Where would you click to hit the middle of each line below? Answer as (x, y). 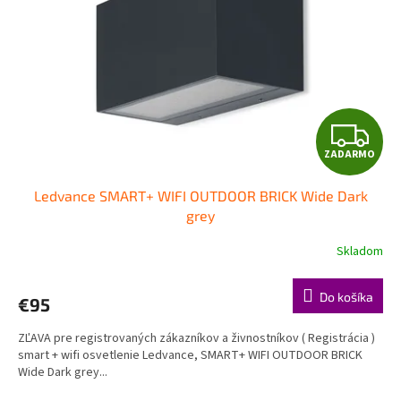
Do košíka (346, 296)
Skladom (360, 252)
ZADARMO (350, 155)
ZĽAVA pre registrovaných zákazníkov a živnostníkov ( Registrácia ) (196, 338)
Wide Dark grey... (63, 372)
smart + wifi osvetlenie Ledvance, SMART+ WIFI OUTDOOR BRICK (190, 355)
